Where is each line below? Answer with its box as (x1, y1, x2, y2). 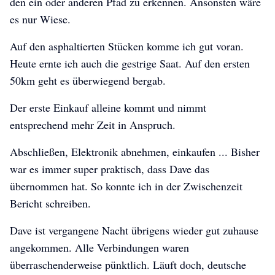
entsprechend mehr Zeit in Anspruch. (10, 117, 179, 133)
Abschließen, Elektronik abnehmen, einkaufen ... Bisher (10, 144, 260, 160)
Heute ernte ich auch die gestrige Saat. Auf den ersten (10, 56, 250, 71)
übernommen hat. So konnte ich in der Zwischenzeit (10, 179, 242, 194)
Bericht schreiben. (10, 196, 91, 211)
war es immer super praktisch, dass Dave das (10, 161, 209, 177)
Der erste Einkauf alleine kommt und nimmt (10, 100, 206, 115)
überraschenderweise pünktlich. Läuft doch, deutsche (10, 257, 246, 273)
